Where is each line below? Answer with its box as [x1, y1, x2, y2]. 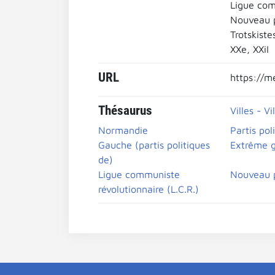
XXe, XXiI [230, 44, 269, 55]
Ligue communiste [98, 169, 180, 180]
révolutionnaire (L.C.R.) [98, 184, 199, 195]
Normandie [98, 125, 148, 136]
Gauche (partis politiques [98, 139, 210, 150]
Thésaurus [98, 103, 152, 118]
